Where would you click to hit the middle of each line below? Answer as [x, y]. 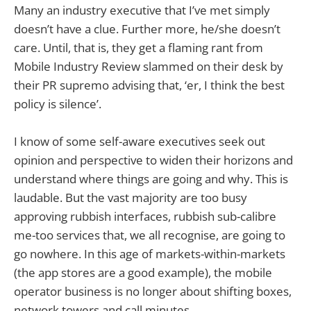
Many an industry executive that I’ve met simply [142, 10]
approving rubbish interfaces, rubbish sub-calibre [145, 217]
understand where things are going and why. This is [151, 179]
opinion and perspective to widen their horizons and [153, 160]
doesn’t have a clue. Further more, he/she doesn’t [147, 28]
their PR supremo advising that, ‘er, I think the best [149, 85]
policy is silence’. [58, 103]
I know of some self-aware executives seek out [140, 142]
